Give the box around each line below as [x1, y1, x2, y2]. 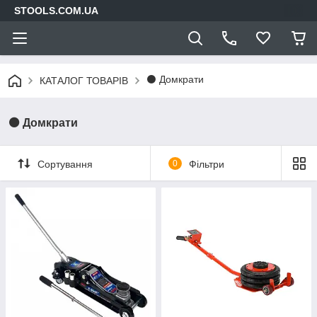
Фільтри [188, 158, 224, 170]
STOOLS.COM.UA [14, 5, 98, 16]
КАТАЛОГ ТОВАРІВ [40, 75, 128, 86]
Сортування [38, 158, 93, 170]
